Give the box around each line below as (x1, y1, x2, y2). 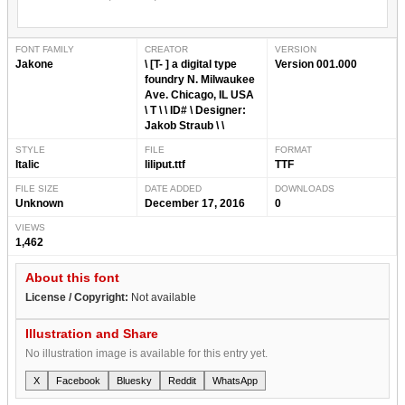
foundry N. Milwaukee (145, 72, 256, 86)
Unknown (15, 196, 63, 210)
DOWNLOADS (274, 183, 334, 193)
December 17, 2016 (145, 196, 246, 210)
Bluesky (117, 374, 152, 386)
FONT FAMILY (15, 43, 74, 54)
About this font (25, 269, 119, 285)
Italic (15, 157, 40, 171)
